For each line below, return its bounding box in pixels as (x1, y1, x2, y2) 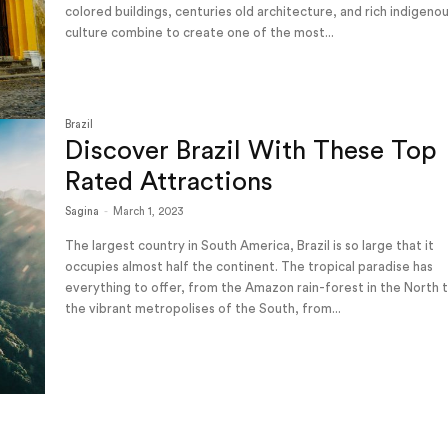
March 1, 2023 (113, 205, 185, 217)
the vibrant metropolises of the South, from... (65, 301, 342, 315)
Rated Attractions (65, 168, 274, 195)
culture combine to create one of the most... (65, 26, 335, 40)
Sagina (65, 205, 100, 217)
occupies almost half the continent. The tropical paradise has (65, 259, 434, 273)
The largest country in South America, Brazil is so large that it (65, 238, 435, 252)
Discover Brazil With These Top (65, 137, 438, 164)
